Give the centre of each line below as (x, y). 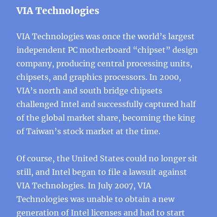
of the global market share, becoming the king (106, 118)
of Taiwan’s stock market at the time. (89, 131)
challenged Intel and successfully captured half (106, 104)
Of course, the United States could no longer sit (107, 158)
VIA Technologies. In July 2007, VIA (84, 186)
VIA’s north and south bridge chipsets (90, 91)
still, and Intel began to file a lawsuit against (102, 172)
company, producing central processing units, (105, 63)
